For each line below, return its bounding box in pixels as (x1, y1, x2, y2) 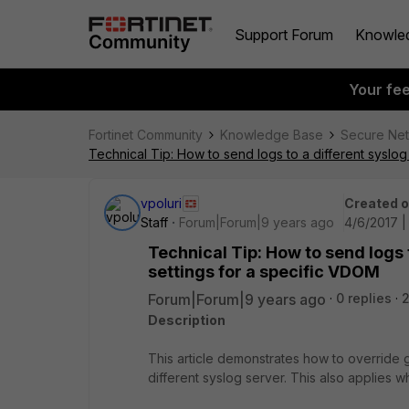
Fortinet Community (89, 127, 203, 142)
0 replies (336, 290, 392, 306)
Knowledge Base (220, 127, 323, 142)
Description (148, 312, 225, 328)
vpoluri (141, 195, 182, 211)
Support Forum (235, 25, 333, 44)
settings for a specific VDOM (148, 262, 380, 281)
